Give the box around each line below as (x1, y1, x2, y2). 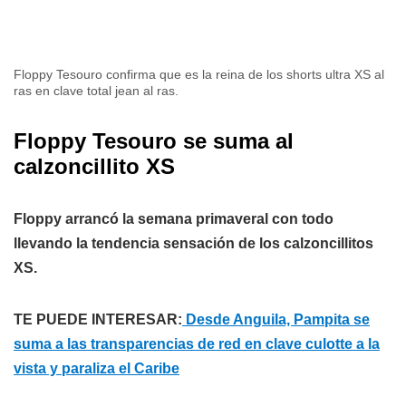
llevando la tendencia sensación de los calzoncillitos (14, 236, 373, 252)
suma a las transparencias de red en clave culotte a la (14, 336, 380, 353)
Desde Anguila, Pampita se (182, 312, 370, 328)
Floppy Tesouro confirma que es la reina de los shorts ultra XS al (14, 67, 384, 82)
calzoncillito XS (14, 154, 175, 179)
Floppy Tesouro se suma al (14, 129, 294, 154)
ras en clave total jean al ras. (14, 83, 179, 99)
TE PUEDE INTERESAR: (14, 312, 182, 328)
